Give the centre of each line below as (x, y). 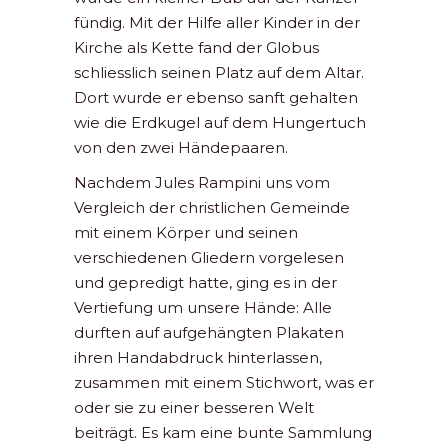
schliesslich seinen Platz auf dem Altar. (219, 73)
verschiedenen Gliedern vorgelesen (209, 258)
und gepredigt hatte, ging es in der (205, 283)
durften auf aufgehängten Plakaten (209, 333)
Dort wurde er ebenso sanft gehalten (216, 98)
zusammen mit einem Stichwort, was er (224, 383)
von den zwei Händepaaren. (181, 148)
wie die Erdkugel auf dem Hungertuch (220, 123)
